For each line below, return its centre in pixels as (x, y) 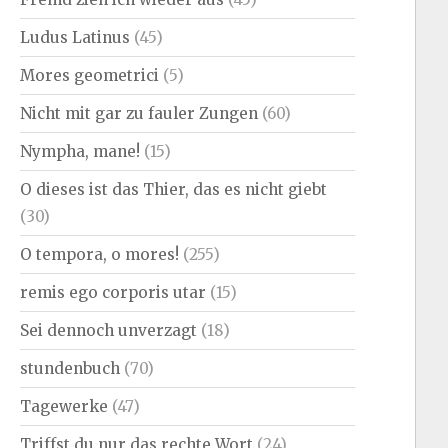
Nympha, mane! (80, 151)
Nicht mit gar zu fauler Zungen (139, 113)
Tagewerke (64, 406)
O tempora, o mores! (100, 254)
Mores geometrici (90, 75)
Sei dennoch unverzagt (109, 330)
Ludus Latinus (75, 37)
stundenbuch (70, 368)
